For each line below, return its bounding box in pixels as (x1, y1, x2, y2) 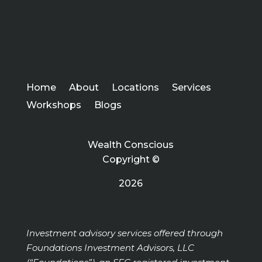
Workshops (26, 99, 81, 111)
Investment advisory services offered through (26, 227, 223, 239)
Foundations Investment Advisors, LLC (26, 242, 194, 253)
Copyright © (102, 154, 160, 165)
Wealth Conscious (88, 139, 174, 150)
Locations (111, 82, 159, 93)
